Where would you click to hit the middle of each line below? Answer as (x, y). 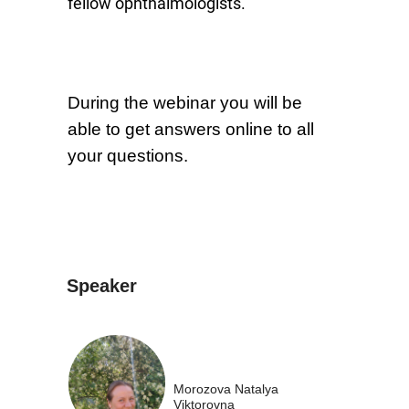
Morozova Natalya (226, 389)
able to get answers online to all (191, 129)
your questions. (128, 156)
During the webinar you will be (185, 103)
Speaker (102, 286)
